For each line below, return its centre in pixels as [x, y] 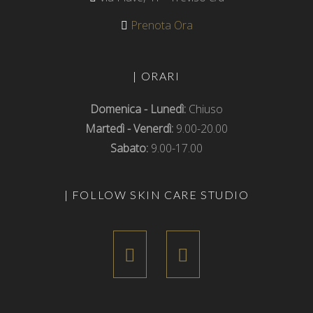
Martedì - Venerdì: [129, 129]
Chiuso [204, 109]
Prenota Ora [160, 26]
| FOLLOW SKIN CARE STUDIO [156, 195]
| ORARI [156, 76]
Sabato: [129, 148]
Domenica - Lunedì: [138, 109]
